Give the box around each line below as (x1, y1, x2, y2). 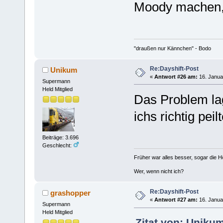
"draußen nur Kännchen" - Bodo (133, 45, 211, 51)
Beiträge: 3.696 (42, 134, 79, 141)
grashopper (50, 189, 91, 198)
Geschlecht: (42, 142, 73, 149)
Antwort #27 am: (154, 197, 198, 203)
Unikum (50, 65, 78, 74)
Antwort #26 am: (154, 73, 198, 80)
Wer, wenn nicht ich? (133, 168, 184, 175)
